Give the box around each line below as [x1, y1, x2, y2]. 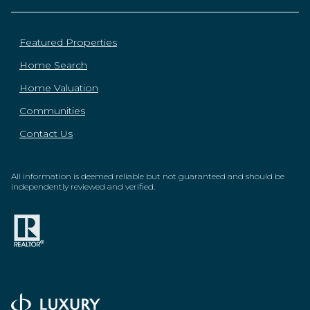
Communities [19, 104, 85, 118]
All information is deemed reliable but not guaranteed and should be [11, 171, 284, 182]
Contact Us [19, 127, 73, 140]
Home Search [19, 59, 87, 72]
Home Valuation [19, 82, 98, 95]
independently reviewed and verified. [11, 181, 155, 192]
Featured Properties [19, 36, 117, 49]
